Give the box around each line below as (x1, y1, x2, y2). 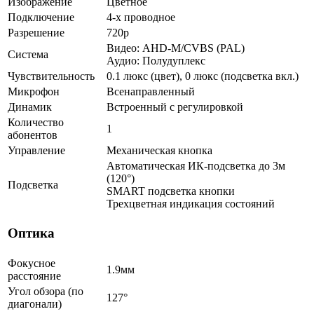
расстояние (8, 269, 61, 282)
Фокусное (8, 257, 55, 269)
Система (8, 48, 48, 60)
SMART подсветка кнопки (107, 184, 235, 197)
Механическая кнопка (107, 144, 212, 156)
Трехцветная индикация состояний (107, 197, 275, 210)
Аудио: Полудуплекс (107, 54, 205, 67)
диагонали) (8, 297, 62, 310)
